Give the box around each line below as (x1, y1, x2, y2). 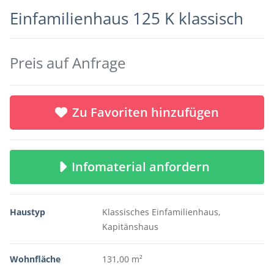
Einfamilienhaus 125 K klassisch (10, 8, 243, 29)
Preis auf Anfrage (10, 53, 125, 73)
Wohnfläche (10, 253, 61, 265)
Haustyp (10, 206, 45, 218)
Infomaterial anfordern (72, 158, 216, 175)
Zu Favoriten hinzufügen (72, 104, 219, 120)
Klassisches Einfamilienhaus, (102, 206, 221, 218)
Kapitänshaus (102, 221, 158, 232)
